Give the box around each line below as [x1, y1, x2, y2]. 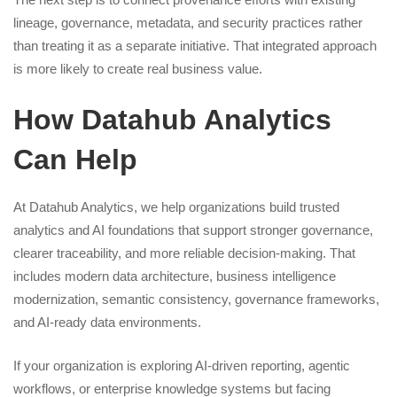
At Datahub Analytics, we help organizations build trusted [13, 199, 339, 214]
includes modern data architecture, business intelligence [13, 269, 336, 284]
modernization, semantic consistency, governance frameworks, [13, 292, 379, 307]
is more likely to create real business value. [13, 60, 262, 76]
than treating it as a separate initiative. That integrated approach [13, 37, 377, 53]
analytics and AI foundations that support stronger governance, [13, 222, 373, 237]
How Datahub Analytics [13, 104, 331, 136]
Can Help [13, 144, 137, 175]
